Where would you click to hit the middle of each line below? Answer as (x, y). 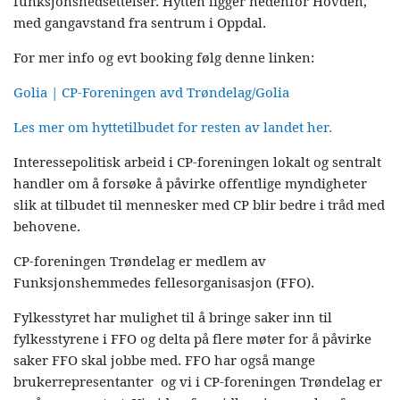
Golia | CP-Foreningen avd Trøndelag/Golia (151, 93)
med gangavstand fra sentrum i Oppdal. (140, 23)
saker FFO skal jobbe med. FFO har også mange (164, 361)
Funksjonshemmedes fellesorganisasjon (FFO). (164, 283)
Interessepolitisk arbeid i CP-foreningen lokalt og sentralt (197, 162)
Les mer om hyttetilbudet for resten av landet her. (173, 128)
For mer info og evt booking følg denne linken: (166, 58)
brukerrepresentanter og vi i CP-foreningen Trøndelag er (198, 382)
